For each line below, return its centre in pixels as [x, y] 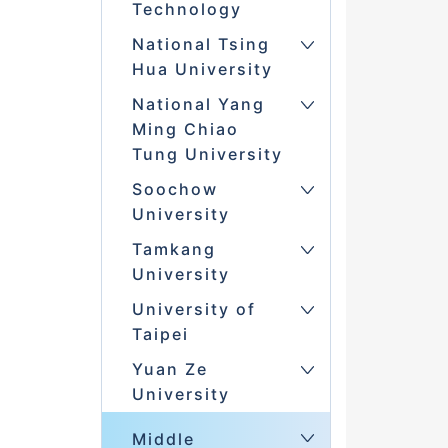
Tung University [207, 154]
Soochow [174, 189]
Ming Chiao [185, 129]
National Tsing [200, 44]
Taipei [160, 334]
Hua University [202, 69]
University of [193, 309]
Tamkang [173, 249]
